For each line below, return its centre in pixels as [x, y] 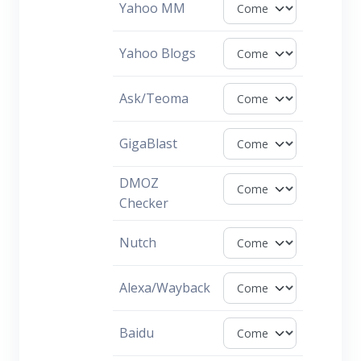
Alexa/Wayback [165, 288]
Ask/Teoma [154, 98]
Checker [144, 203]
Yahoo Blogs [158, 53]
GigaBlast [148, 143]
